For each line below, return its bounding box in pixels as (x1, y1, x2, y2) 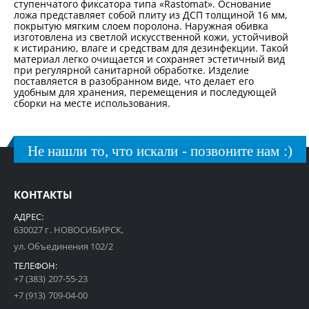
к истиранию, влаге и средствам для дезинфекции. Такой (14, 41, 288, 54)
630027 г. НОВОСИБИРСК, (14, 223, 124, 237)
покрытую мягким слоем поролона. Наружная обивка (14, 19, 268, 32)
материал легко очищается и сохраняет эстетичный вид (14, 52, 285, 66)
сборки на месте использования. (14, 96, 170, 110)
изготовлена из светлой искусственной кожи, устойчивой (14, 30, 288, 43)
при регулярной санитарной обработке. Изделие (14, 63, 249, 77)
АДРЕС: (14, 210, 44, 223)
